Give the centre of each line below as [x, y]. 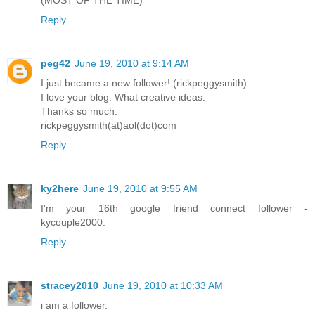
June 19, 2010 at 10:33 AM [163, 285]
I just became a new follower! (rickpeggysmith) [144, 83]
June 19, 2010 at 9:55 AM [140, 188]
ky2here [60, 188]
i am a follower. [74, 305]
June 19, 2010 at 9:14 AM [132, 63]
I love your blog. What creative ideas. [123, 97]
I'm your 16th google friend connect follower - [174, 208]
